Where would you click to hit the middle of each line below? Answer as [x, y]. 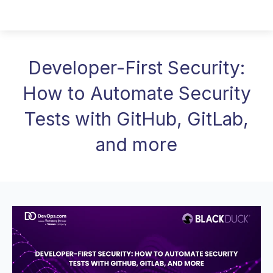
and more [136, 144]
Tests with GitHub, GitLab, [136, 119]
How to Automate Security [136, 93]
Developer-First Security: [136, 68]
